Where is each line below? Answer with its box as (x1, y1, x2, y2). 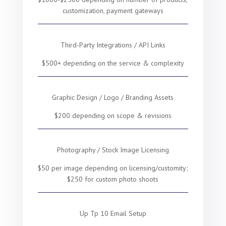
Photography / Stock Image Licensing (56, 145, 169, 154)
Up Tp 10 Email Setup (79, 209, 146, 218)
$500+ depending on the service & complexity (41, 59, 184, 68)
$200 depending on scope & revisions (54, 111, 172, 120)
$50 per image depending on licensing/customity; (37, 163, 188, 173)
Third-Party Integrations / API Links (60, 40, 165, 49)
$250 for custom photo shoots (67, 175, 159, 184)
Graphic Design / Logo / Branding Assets (52, 93, 174, 102)
